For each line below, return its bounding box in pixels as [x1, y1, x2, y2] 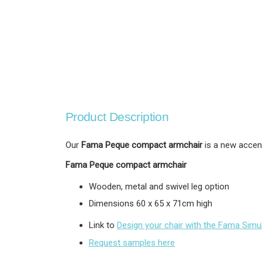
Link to [89, 220, 117, 231]
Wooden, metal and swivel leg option [89, 181, 229, 192]
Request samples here [89, 237, 175, 248]
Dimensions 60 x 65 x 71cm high [89, 198, 212, 209]
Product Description [65, 109, 169, 123]
